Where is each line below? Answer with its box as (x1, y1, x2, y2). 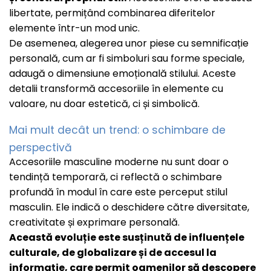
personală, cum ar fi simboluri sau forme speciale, (9, 51, 244, 65)
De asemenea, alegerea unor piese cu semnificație (9, 36, 249, 50)
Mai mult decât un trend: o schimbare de (9, 123, 226, 138)
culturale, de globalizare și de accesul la (9, 246, 217, 260)
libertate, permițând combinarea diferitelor (9, 5, 215, 20)
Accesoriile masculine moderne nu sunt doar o (9, 155, 229, 169)
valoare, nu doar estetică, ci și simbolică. (9, 96, 200, 111)
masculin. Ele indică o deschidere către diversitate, (9, 200, 249, 215)
